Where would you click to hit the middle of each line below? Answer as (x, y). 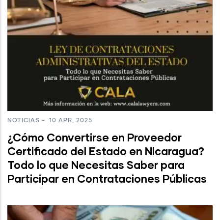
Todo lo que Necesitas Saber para (96, 165)
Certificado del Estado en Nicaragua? (106, 151)
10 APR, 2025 (70, 121)
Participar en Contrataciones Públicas (107, 179)
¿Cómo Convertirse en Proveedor (95, 137)
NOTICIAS (24, 121)
